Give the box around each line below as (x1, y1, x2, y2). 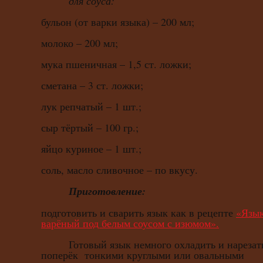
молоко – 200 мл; (41, 36, 118, 50)
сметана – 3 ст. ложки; (41, 78, 143, 93)
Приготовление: (69, 184, 146, 199)
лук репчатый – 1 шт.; (41, 99, 141, 114)
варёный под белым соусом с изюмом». (41, 216, 219, 231)
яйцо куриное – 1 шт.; (41, 141, 141, 156)
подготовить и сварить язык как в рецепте (41, 205, 236, 220)
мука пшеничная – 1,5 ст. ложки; (41, 57, 191, 72)
